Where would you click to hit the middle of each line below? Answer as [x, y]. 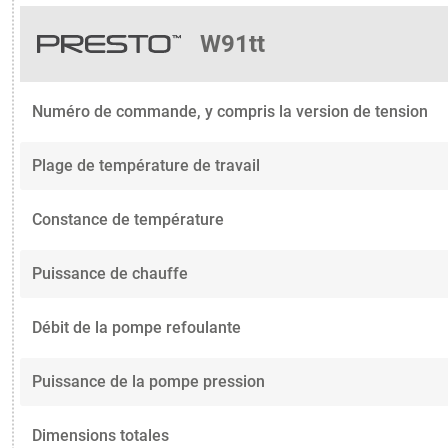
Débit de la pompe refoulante [136, 328]
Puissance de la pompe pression [148, 382]
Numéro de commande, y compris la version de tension [230, 112]
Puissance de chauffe [110, 274]
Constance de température [128, 220]
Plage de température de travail [146, 166]
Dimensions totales [100, 436]
